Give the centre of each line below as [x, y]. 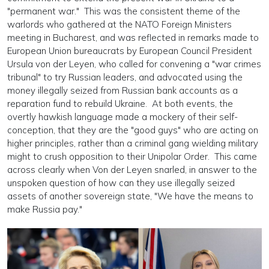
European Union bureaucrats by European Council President [130, 51]
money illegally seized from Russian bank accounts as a [122, 90]
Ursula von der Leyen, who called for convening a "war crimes [134, 64]
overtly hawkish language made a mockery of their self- [122, 117]
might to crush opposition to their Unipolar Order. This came [132, 156]
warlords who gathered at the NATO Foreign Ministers [119, 24]
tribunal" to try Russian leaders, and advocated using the [125, 77]
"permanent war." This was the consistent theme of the [124, 11]
